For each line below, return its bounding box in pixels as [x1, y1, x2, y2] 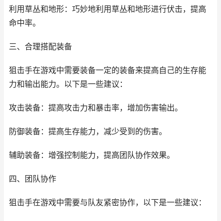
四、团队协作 [9, 174, 56, 184]
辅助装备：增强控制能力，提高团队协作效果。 [9, 150, 175, 160]
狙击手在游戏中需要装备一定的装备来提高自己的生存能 [9, 66, 206, 75]
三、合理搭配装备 [9, 42, 72, 51]
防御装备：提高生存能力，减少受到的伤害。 [9, 127, 167, 136]
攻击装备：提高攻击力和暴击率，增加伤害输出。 [9, 103, 183, 112]
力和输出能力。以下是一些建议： [9, 79, 127, 89]
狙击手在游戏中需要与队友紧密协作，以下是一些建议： [9, 198, 206, 207]
